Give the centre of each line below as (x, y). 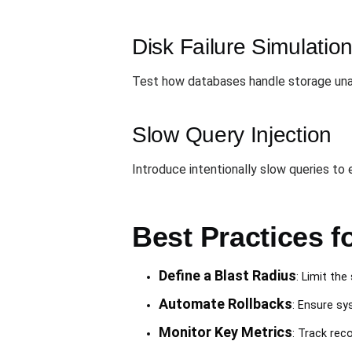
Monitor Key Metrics (225, 332)
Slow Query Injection (232, 135)
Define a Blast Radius (227, 276)
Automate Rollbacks (225, 304)
